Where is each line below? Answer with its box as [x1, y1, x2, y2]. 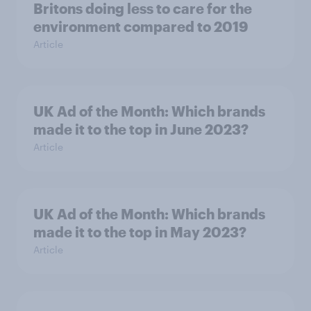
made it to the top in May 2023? [33, 224, 246, 240]
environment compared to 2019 [33, 18, 249, 35]
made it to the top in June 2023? [33, 121, 249, 137]
